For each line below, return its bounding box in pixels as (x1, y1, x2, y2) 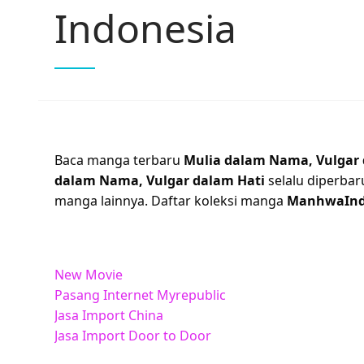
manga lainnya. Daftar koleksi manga (54, 191, 287, 210)
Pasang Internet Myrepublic (54, 285, 226, 304)
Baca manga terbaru (54, 150, 184, 169)
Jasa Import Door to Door (54, 326, 211, 344)
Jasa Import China (54, 305, 163, 324)
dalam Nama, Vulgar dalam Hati (54, 171, 268, 189)
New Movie (54, 265, 123, 284)
